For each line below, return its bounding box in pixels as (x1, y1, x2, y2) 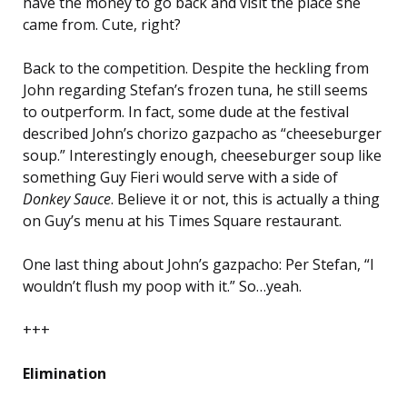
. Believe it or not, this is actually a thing (111, 188, 380, 209)
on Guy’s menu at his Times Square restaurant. (23, 210, 342, 231)
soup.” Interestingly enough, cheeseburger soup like (23, 144, 382, 165)
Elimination (23, 362, 106, 383)
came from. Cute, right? (23, 14, 181, 35)
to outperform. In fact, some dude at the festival (23, 101, 349, 122)
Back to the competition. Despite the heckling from (23, 57, 369, 78)
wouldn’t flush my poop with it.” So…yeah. (23, 275, 302, 296)
